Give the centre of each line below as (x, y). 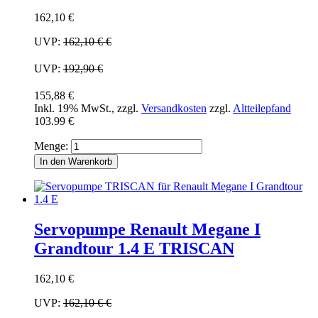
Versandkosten (174, 108)
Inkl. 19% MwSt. (73, 108)
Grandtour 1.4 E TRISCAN (134, 248)
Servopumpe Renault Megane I (147, 229)
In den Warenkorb (76, 161)
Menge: (51, 146)
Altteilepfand (262, 108)
